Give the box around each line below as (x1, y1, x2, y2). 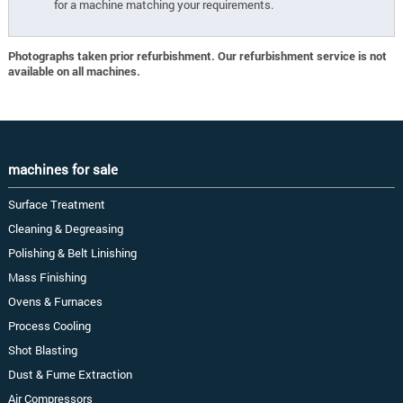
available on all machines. (7, 63, 140, 78)
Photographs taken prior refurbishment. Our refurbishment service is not (7, 48, 387, 63)
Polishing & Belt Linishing (7, 245, 137, 260)
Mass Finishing (7, 269, 86, 284)
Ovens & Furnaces (7, 293, 103, 309)
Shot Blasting (7, 342, 77, 357)
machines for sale (7, 159, 118, 178)
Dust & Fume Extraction (7, 366, 132, 381)
